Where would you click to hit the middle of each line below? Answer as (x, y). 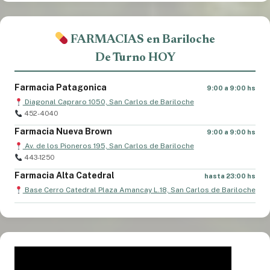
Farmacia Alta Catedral (64, 176)
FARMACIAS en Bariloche (142, 40)
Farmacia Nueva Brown (63, 132)
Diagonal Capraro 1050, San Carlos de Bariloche (108, 102)
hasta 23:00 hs (230, 176)
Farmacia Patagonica (61, 88)
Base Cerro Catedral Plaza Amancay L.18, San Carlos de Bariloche (139, 190)
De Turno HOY (135, 58)
